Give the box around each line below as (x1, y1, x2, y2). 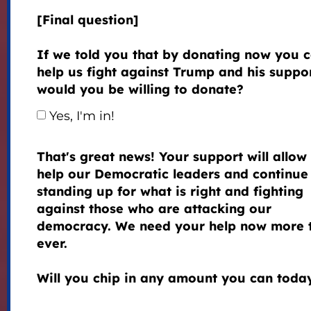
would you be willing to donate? (36, 81, 244, 98)
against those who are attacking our (36, 201, 271, 217)
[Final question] (36, 12, 139, 28)
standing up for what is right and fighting (36, 183, 303, 200)
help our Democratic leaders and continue (36, 166, 308, 183)
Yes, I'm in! (49, 108, 115, 124)
